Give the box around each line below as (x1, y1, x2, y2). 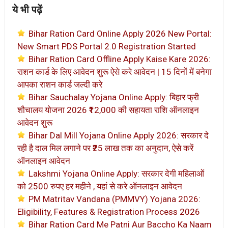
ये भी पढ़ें (12, 3, 42, 16)
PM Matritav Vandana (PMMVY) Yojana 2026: (28, 193, 201, 204)
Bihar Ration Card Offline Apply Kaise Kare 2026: (28, 53, 211, 64)
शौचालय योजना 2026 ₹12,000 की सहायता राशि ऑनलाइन (17, 104, 199, 115)
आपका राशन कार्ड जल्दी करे (17, 79, 102, 90)
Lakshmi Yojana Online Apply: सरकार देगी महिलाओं (28, 168, 204, 179)
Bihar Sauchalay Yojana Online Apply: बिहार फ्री (28, 92, 199, 102)
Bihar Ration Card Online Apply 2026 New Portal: (28, 28, 212, 39)
